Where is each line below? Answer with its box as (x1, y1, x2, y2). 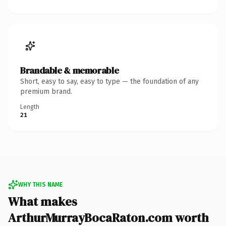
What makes (8, 193, 77, 210)
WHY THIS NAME (18, 181, 63, 188)
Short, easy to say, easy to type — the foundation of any (20, 77, 199, 86)
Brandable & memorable (20, 64, 119, 77)
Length (20, 103, 39, 110)
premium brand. (20, 87, 72, 96)
